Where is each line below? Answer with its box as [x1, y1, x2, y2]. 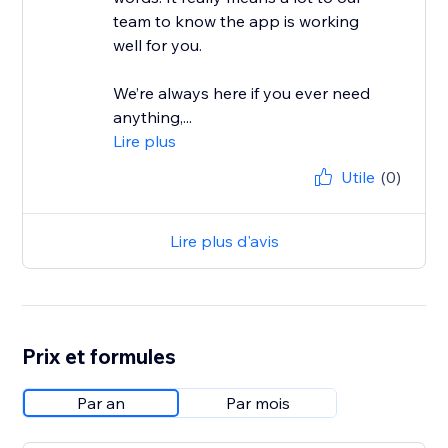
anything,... [113, 107, 193, 128]
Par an [77, 393, 126, 414]
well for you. [113, 35, 203, 56]
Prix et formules [22, 343, 177, 370]
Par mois [226, 393, 291, 414]
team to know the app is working [113, 11, 360, 32]
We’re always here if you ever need [113, 83, 371, 104]
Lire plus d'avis [169, 231, 279, 252]
